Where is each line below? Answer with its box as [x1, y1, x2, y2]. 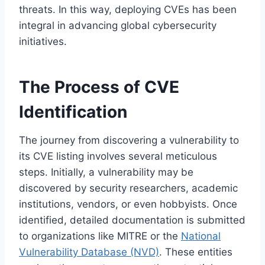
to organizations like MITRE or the [19, 230, 181, 242]
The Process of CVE [19, 76, 179, 97]
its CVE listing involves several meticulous [19, 150, 217, 162]
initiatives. [19, 35, 67, 47]
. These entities [159, 245, 232, 258]
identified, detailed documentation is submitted [19, 214, 245, 226]
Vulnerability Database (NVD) [19, 245, 159, 258]
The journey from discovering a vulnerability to [19, 134, 239, 146]
